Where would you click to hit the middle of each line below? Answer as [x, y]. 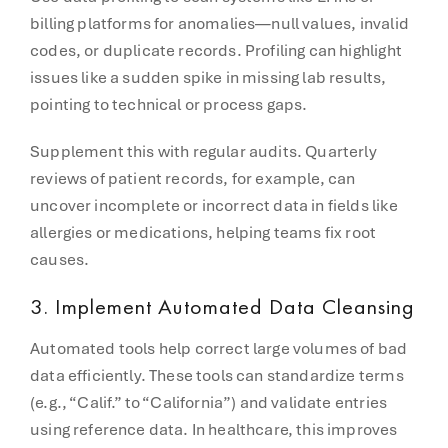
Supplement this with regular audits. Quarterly [203, 151]
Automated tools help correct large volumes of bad [219, 348]
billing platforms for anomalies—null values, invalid [219, 23]
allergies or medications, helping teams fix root [203, 232]
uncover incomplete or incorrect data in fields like [214, 205]
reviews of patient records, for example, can [193, 178]
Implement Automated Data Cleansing [235, 306]
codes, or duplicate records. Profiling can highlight [216, 50]
